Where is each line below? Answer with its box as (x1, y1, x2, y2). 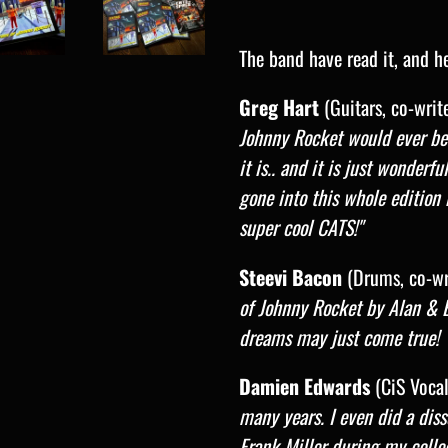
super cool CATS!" (239, 212, 362, 243)
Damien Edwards (239, 371, 370, 402)
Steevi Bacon (239, 261, 342, 292)
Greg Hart (239, 92, 319, 123)
